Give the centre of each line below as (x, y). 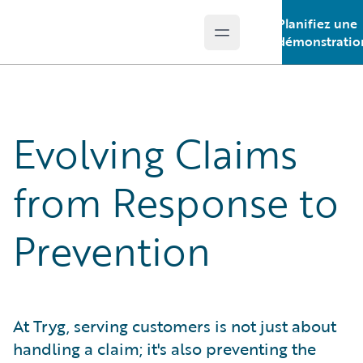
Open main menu (274, 41)
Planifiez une (317, 23)
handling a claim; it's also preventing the (164, 348)
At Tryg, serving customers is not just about (175, 326)
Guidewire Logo (79, 41)
